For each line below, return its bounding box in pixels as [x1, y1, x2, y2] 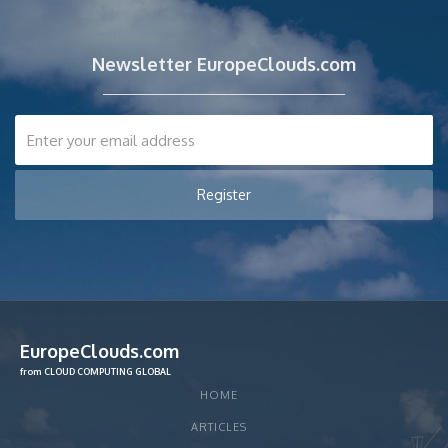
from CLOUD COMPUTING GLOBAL [20, 366, 171, 377]
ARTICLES [191, 420, 247, 434]
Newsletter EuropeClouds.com [92, 53, 356, 75]
